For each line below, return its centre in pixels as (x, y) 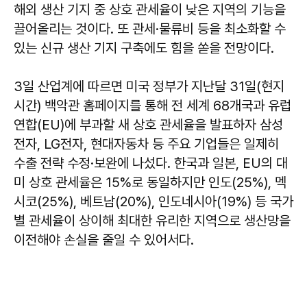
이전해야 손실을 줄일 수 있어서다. (106, 240)
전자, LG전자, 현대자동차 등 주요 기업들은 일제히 (146, 144)
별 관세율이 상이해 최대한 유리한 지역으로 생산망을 (152, 220)
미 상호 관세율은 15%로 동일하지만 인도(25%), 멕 (150, 182)
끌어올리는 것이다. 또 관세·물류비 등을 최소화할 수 (150, 28)
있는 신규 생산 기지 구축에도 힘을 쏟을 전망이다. (146, 48)
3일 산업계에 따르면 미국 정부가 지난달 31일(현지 (149, 86)
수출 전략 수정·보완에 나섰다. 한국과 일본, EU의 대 (151, 163)
